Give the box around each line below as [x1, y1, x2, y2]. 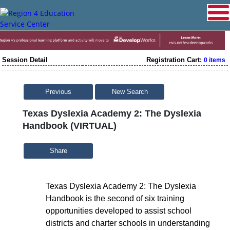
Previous [45, 88, 71, 95]
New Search [111, 88, 148, 95]
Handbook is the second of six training [46, 194, 184, 203]
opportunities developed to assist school [46, 206, 191, 215]
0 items [204, 56, 225, 64]
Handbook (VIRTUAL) [23, 120, 117, 131]
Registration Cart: [146, 55, 204, 64]
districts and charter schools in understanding [46, 218, 210, 227]
